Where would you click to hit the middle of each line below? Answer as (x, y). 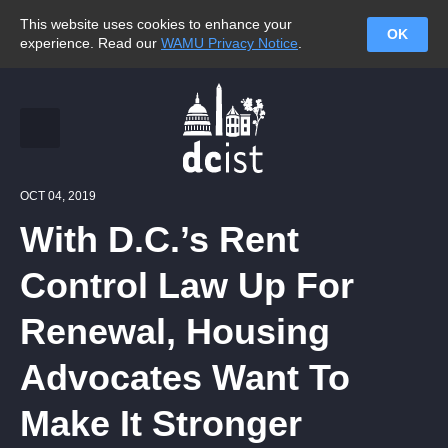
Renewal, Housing (175, 331)
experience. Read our (90, 43)
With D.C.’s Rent (159, 239)
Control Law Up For (187, 285)
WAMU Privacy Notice (229, 43)
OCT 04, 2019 (58, 196)
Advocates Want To (185, 377)
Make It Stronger (161, 423)
